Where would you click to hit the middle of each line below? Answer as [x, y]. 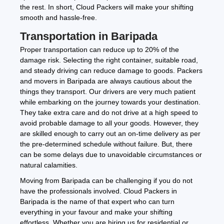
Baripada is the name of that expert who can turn [97, 202]
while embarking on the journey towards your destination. [110, 102]
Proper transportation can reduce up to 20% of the [99, 50]
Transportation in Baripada [89, 36]
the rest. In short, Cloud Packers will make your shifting [107, 7]
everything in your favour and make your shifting [96, 212]
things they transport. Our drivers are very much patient [108, 92]
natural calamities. [49, 165]
